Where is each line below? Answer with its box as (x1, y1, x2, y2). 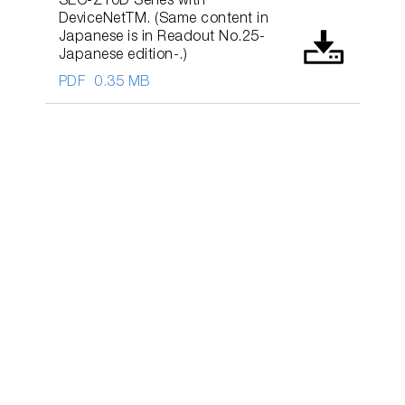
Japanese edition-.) (58, 48, 188, 63)
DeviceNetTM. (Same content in (58, 12, 269, 27)
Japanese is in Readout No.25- (58, 30, 266, 45)
